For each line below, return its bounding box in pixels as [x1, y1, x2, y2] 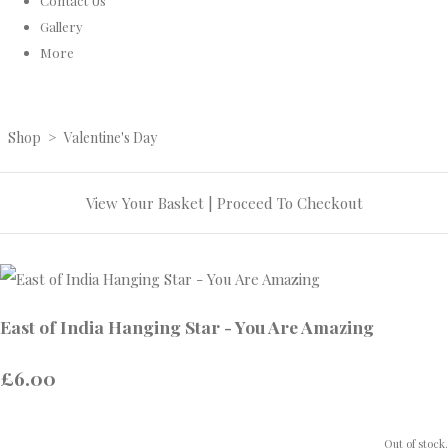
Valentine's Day [64, 128, 157, 148]
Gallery [40, 17, 83, 35]
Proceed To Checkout [216, 193, 363, 214]
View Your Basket [85, 193, 204, 214]
